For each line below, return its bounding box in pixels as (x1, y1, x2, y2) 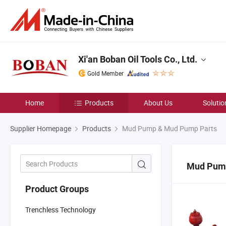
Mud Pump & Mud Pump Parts (121, 124, 217, 133)
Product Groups (25, 183, 89, 194)
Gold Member (87, 69, 124, 77)
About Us (144, 98, 173, 107)
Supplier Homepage (10, 124, 71, 133)
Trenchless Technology (25, 204, 96, 214)
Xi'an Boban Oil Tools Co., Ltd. (78, 54, 197, 65)
